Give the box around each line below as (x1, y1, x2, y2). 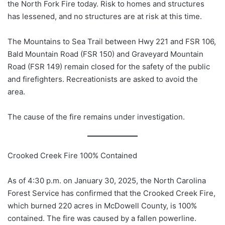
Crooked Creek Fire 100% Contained (8, 150, 137, 160)
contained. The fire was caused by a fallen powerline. (8, 213, 196, 223)
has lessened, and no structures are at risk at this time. (8, 11, 204, 21)
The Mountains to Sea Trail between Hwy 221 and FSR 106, (8, 36, 216, 46)
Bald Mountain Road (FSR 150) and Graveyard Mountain (8, 49, 203, 59)
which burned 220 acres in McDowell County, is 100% (8, 200, 197, 210)
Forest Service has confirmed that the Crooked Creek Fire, (8, 188, 215, 198)
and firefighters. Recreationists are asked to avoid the (8, 74, 198, 84)
